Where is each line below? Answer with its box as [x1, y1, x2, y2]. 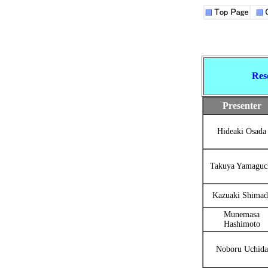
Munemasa [224, 210, 260, 219]
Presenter [222, 100, 261, 111]
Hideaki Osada [217, 127, 266, 136]
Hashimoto [223, 220, 260, 229]
